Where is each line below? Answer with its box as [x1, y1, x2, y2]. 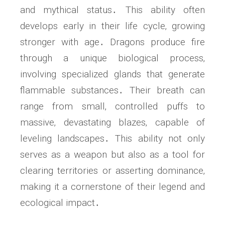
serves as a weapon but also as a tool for [20, 149, 205, 161]
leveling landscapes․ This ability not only [20, 133, 205, 145]
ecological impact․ [20, 197, 100, 209]
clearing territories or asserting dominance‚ [20, 165, 205, 177]
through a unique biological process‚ [20, 52, 205, 64]
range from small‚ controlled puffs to [20, 100, 205, 113]
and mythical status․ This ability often [20, 4, 205, 16]
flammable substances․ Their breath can [20, 84, 205, 96]
